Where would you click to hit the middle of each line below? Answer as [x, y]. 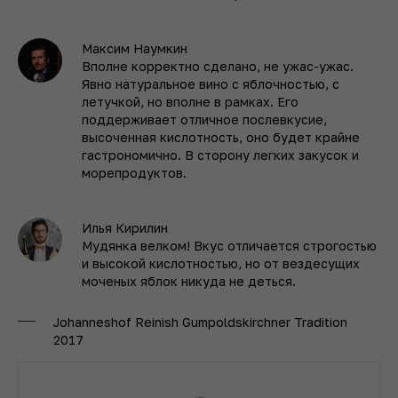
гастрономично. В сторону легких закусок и [220, 155]
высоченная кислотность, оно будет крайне [221, 137]
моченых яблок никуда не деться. [189, 281]
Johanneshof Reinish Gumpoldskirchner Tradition [200, 322]
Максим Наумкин [135, 48]
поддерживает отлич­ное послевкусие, [204, 119]
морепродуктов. [134, 172]
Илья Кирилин [125, 227]
